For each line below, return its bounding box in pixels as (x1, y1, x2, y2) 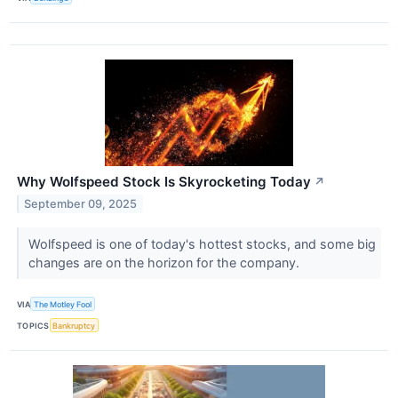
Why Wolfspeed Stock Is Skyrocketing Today (17, 173, 311, 191)
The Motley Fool (34, 298, 92, 309)
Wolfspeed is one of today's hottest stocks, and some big (28, 236, 376, 252)
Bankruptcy (52, 320, 96, 330)
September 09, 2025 (24, 196, 138, 211)
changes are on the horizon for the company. (28, 255, 303, 271)
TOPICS (17, 320, 50, 330)
